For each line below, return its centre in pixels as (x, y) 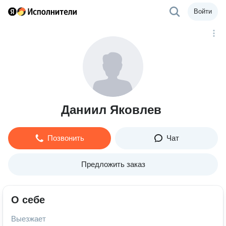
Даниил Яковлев (111, 110)
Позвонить (66, 138)
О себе (28, 200)
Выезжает (29, 219)
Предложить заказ (113, 164)
